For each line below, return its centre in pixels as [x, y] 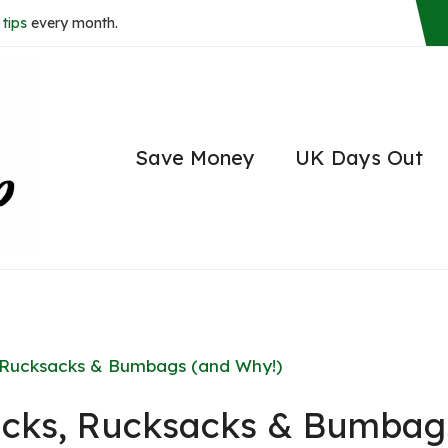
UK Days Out [359, 157]
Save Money [195, 157]
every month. [72, 23]
